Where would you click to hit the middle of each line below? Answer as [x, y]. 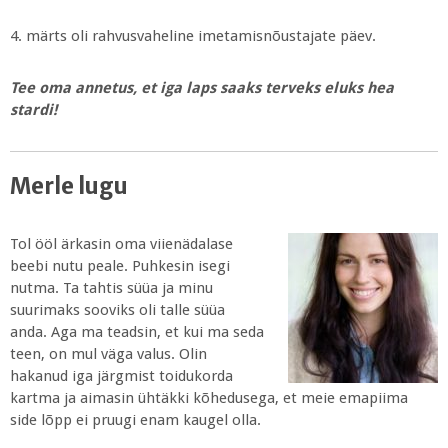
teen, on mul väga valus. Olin [108, 354]
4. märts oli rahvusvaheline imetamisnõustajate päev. [193, 35]
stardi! [33, 109]
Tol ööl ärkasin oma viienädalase [121, 244]
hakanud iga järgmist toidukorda [121, 376]
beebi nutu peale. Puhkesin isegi [120, 266]
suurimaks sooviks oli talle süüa [117, 310]
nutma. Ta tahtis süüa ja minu [111, 288]
